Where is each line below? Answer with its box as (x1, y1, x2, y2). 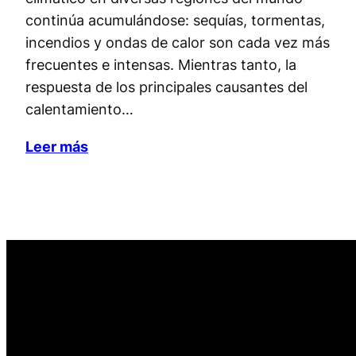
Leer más (25, 137, 88, 155)
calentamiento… (25, 99, 133, 118)
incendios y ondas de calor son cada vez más (25, 33, 330, 51)
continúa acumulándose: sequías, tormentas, (25, 10, 325, 29)
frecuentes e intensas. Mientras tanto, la (25, 55, 296, 73)
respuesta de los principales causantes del (25, 77, 308, 95)
